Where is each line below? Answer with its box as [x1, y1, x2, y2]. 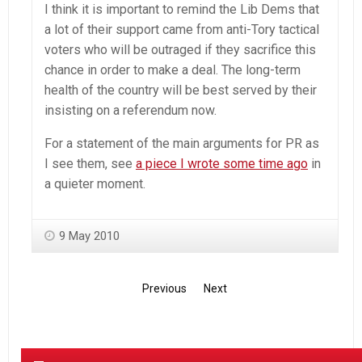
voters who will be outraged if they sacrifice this [44, 42, 316, 58]
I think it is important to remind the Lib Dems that [44, 2, 319, 18]
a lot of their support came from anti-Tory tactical [44, 22, 319, 38]
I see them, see [44, 156, 136, 172]
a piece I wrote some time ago [136, 156, 308, 172]
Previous [141, 282, 187, 296]
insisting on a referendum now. [44, 103, 217, 119]
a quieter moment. [44, 176, 145, 192]
